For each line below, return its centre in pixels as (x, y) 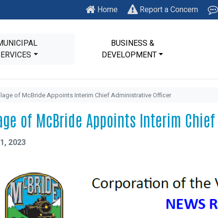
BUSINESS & (132, 43)
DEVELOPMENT (129, 55)
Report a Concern (168, 10)
